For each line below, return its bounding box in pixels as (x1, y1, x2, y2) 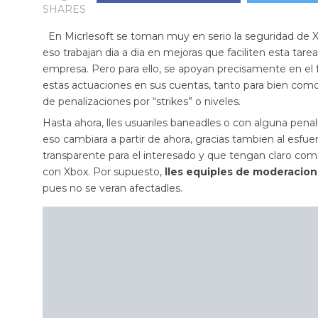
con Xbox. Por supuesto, (43, 165, 165, 178)
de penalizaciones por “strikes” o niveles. (43, 95, 241, 108)
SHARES (43, 3, 86, 16)
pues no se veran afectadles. (43, 182, 182, 194)
